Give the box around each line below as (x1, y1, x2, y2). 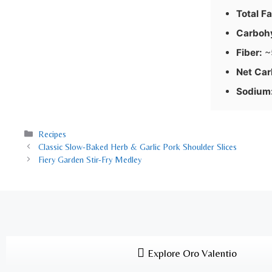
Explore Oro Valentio (147, 246, 237, 259)
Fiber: (236, 46, 262, 58)
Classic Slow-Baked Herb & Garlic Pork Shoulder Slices (38, 141, 237, 152)
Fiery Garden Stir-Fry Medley (38, 154, 142, 165)
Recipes (38, 129, 67, 139)
